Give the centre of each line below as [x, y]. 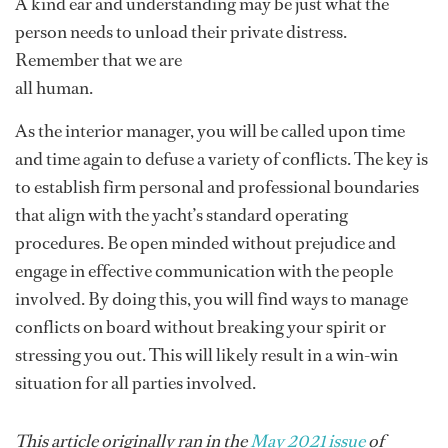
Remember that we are [98, 60]
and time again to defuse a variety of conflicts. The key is [221, 159]
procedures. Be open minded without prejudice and [205, 243]
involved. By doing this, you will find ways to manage [211, 299]
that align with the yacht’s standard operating [181, 215]
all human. [54, 88]
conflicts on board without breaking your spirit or [200, 327]
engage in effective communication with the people [204, 271]
